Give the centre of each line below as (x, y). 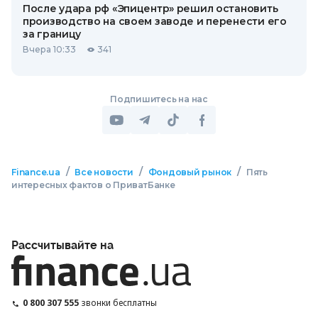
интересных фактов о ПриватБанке (93, 185)
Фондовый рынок (190, 172)
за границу (52, 34)
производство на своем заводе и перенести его (155, 21)
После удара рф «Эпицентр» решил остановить (150, 9)
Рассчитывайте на (62, 245)
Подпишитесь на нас (159, 99)
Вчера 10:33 (49, 49)
